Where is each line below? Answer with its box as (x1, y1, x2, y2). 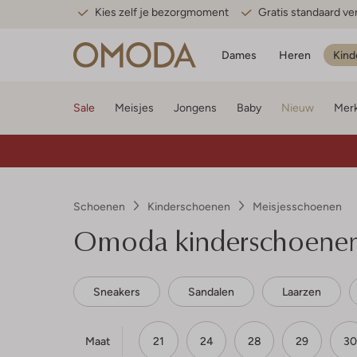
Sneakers (93, 285, 140, 298)
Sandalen (188, 285, 234, 298)
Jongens (174, 101, 217, 114)
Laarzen (282, 285, 321, 298)
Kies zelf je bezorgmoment (95, 6, 229, 18)
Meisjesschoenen (253, 200, 342, 213)
